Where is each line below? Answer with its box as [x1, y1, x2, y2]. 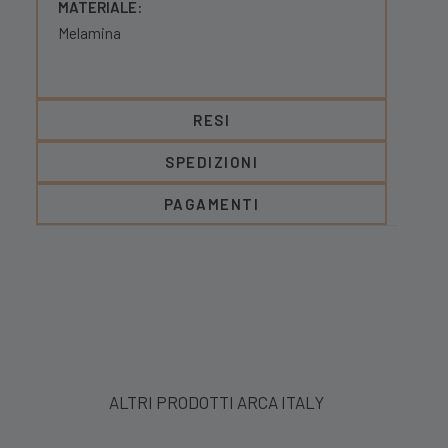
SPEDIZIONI [165, 153, 258, 171]
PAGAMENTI [163, 195, 260, 213]
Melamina [58, 24, 121, 42]
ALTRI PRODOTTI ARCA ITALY [109, 392, 324, 412]
